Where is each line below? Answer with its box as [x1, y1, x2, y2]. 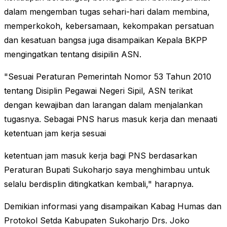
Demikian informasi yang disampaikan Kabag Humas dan [4, 201, 221, 212]
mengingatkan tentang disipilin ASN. [4, 49, 141, 60]
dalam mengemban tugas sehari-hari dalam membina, [4, 7, 210, 17]
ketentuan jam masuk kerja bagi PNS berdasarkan [4, 150, 197, 161]
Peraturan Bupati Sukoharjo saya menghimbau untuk [4, 165, 210, 175]
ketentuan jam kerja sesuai [4, 128, 106, 139]
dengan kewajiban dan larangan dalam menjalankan [4, 100, 203, 110]
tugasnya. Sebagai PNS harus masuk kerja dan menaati [4, 114, 217, 125]
